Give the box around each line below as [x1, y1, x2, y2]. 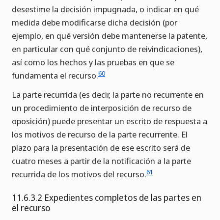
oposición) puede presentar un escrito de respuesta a [12, 115, 207, 127]
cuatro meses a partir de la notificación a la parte [12, 155, 191, 167]
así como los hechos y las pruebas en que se [12, 56, 174, 68]
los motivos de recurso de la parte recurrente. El [12, 129, 188, 140]
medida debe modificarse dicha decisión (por [12, 17, 177, 28]
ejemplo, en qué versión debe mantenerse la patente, [12, 30, 207, 42]
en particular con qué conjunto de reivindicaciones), [12, 43, 202, 55]
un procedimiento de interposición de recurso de [12, 102, 192, 114]
